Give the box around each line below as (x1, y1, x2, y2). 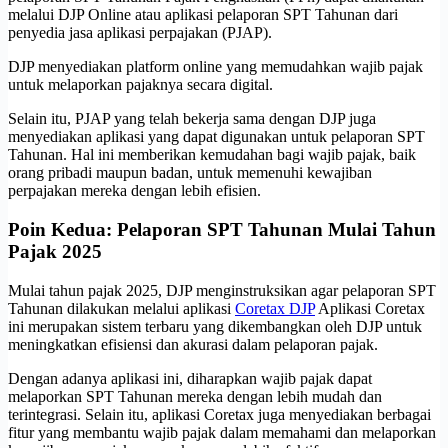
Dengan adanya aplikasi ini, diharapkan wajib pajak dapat (8, 369, 372, 387)
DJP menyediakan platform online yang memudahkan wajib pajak (8, 58, 423, 76)
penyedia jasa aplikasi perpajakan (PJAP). (8, 24, 272, 42)
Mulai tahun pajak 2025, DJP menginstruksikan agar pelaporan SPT (8, 281, 436, 299)
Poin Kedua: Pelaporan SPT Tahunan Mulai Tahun (8, 218, 436, 240)
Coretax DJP (235, 299, 315, 317)
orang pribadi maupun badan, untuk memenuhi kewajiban (8, 164, 372, 182)
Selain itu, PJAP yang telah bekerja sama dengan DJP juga (8, 110, 376, 128)
